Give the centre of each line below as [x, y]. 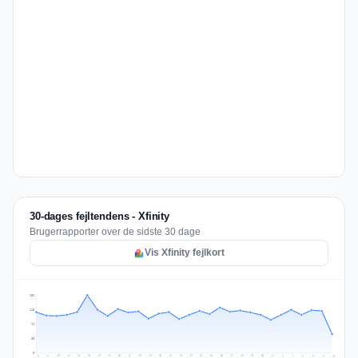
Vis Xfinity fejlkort [185, 253]
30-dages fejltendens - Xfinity [100, 216]
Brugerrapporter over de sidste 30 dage [115, 232]
